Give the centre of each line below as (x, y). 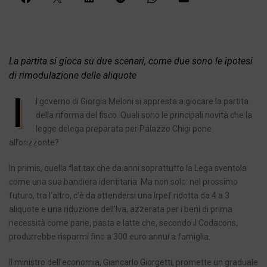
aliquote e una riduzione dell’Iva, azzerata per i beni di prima (121, 209)
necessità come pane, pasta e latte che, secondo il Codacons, (123, 223)
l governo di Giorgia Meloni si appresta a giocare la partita (142, 102)
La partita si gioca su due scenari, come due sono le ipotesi (131, 61)
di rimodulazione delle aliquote (73, 76)
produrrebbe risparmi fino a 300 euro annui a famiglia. (110, 237)
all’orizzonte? (34, 143)
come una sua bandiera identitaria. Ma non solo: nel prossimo (123, 182)
